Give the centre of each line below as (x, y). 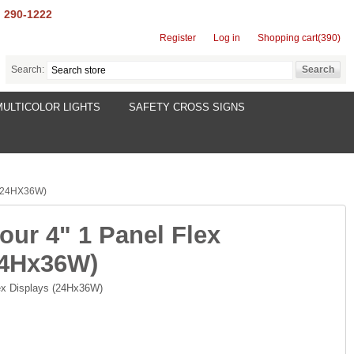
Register (178, 38)
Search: (28, 70)
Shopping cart (288, 38)
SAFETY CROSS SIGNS (187, 107)
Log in (227, 38)
